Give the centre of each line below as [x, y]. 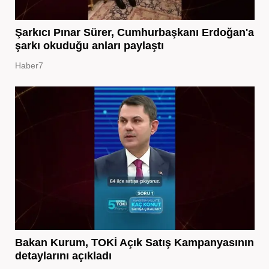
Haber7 [29, 66]
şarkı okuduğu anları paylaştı [89, 46]
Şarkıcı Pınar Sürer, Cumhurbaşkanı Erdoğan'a [134, 33]
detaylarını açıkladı [63, 256]
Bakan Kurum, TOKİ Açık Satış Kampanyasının [134, 243]
